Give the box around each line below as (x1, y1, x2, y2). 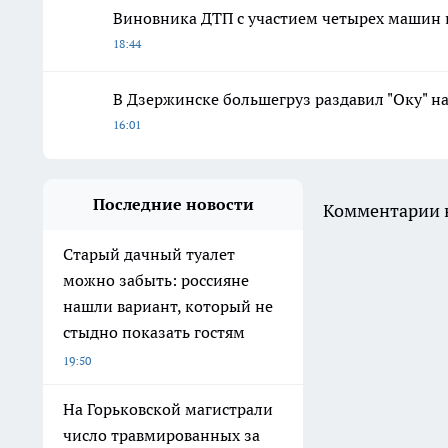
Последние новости (92, 193, 254, 214)
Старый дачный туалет (63, 243, 235, 264)
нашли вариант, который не (63, 295, 273, 316)
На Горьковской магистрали (63, 398, 273, 419)
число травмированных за (63, 424, 260, 445)
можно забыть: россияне (63, 269, 249, 290)
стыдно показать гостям (63, 321, 245, 342)
